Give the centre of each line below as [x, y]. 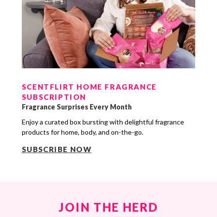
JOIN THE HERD [108, 207]
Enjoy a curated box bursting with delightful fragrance [103, 122]
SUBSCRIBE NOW [56, 149]
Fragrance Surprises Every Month [77, 107]
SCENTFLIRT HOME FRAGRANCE [89, 87]
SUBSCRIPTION [54, 97]
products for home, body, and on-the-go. [82, 132]
